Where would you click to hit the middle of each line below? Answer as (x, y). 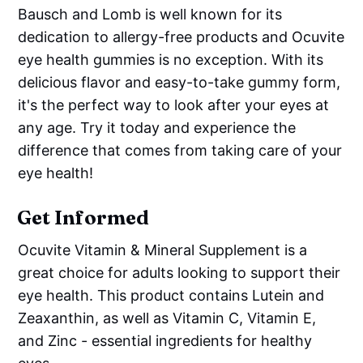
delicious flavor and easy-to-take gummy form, (179, 82)
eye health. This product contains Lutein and (171, 295)
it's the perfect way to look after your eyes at (174, 105)
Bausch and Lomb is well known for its (150, 14)
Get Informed (83, 217)
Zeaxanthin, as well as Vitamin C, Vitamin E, (167, 318)
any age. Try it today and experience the (157, 127)
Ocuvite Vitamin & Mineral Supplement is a (163, 250)
